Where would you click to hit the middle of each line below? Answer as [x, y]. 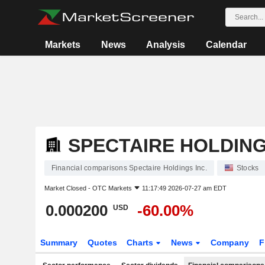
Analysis [166, 45]
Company [230, 243]
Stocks [248, 168]
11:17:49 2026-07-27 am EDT [184, 188]
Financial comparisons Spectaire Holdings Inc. [129, 168]
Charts [141, 243]
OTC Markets [112, 188]
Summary [59, 243]
